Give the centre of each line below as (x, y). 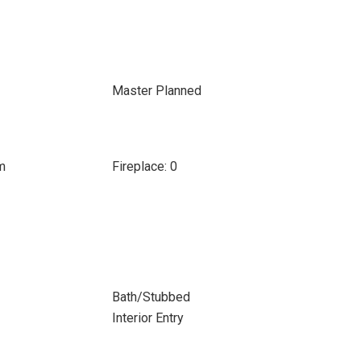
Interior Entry (147, 318)
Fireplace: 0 (144, 166)
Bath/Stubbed (151, 297)
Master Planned (156, 91)
